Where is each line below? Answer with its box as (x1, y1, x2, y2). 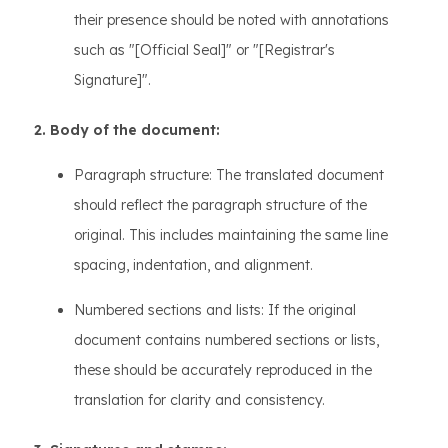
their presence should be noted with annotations (74, 11, 389, 29)
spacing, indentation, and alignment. (74, 256, 313, 274)
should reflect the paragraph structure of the (74, 196, 367, 214)
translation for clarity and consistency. (74, 391, 325, 409)
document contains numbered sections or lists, (74, 331, 379, 349)
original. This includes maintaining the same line (74, 226, 388, 244)
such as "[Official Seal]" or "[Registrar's (74, 41, 335, 59)
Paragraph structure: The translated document (74, 166, 384, 184)
